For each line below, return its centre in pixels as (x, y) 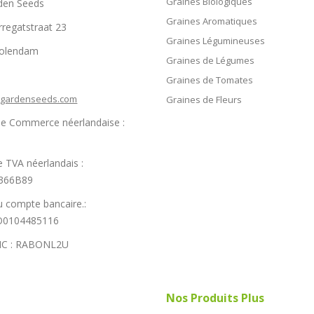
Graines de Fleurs (204, 99)
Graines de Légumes (210, 60)
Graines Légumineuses (215, 40)
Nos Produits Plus (215, 298)
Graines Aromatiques (211, 21)
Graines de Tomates (209, 80)
